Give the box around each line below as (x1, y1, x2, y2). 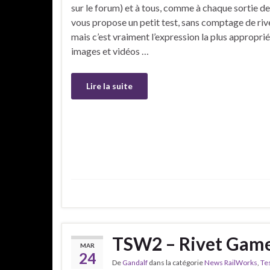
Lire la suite (86, 81, 133, 91)
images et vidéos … (71, 45, 149, 57)
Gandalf (122, 257, 148, 267)
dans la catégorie (148, 257, 204, 267)
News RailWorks (204, 257, 257, 267)
